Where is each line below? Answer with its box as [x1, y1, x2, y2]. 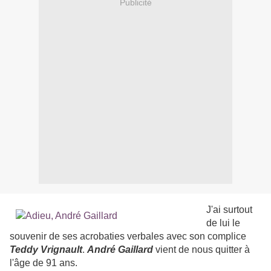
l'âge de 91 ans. [10, 258, 77, 269]
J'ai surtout [206, 204, 252, 215]
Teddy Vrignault [10, 244, 82, 255]
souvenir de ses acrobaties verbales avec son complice [10, 231, 246, 242]
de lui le [206, 218, 240, 229]
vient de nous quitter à [153, 244, 250, 255]
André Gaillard [87, 244, 153, 255]
